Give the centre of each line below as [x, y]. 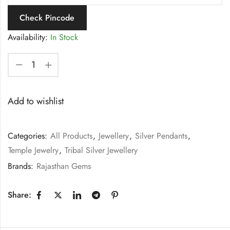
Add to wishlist [36, 101]
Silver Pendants [161, 136]
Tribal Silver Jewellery [101, 150]
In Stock [63, 37]
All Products [71, 136]
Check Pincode [47, 17]
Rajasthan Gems [64, 166]
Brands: [22, 166]
